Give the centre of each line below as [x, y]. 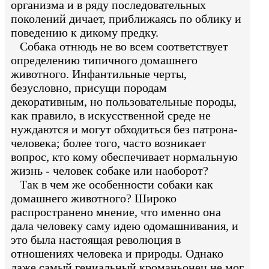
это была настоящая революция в [96, 240]
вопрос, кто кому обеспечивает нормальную [124, 157]
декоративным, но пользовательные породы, [124, 102]
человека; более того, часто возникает [108, 143]
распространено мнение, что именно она [116, 212]
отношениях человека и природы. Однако [117, 254]
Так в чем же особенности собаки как [112, 185]
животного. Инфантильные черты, [99, 74]
